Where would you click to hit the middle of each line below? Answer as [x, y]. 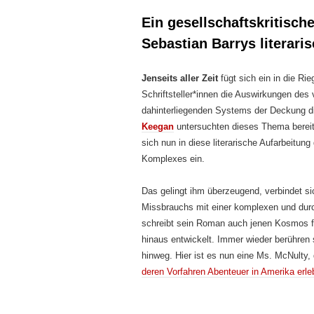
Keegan [158, 127]
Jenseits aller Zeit [180, 78]
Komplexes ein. [173, 159]
